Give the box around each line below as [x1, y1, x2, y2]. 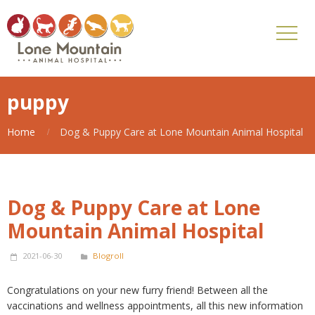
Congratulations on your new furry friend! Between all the [7, 283, 268, 297]
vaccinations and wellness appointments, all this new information [7, 299, 303, 312]
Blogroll [93, 250, 124, 261]
